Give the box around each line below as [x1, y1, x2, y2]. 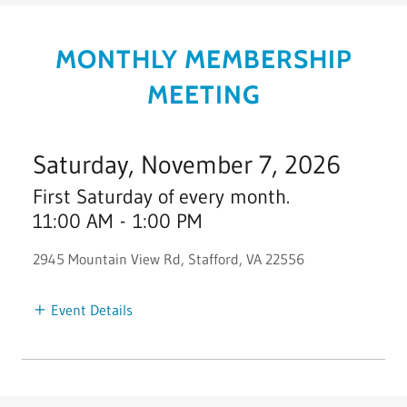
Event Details [51, 300, 133, 319]
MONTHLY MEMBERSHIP [55, 43, 352, 74]
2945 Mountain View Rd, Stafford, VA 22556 [33, 249, 304, 268]
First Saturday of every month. [33, 184, 290, 209]
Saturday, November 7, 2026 [33, 148, 341, 180]
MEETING [146, 78, 261, 110]
